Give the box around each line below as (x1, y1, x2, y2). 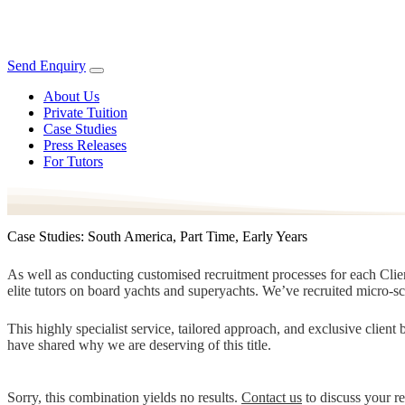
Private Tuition (43, 105, 127, 120)
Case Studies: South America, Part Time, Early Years (7, 228, 307, 244)
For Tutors (43, 154, 103, 169)
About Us (43, 89, 99, 104)
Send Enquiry (7, 58, 86, 73)
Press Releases (43, 137, 127, 153)
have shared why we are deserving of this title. (7, 336, 271, 353)
